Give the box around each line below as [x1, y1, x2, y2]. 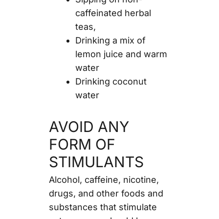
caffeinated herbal [75, 7, 151, 18]
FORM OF [48, 135, 115, 153]
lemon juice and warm [75, 48, 167, 59]
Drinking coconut [75, 76, 147, 87]
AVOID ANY [48, 117, 129, 135]
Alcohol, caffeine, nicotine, [48, 174, 159, 185]
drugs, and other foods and [48, 188, 163, 198]
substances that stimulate [48, 201, 157, 212]
